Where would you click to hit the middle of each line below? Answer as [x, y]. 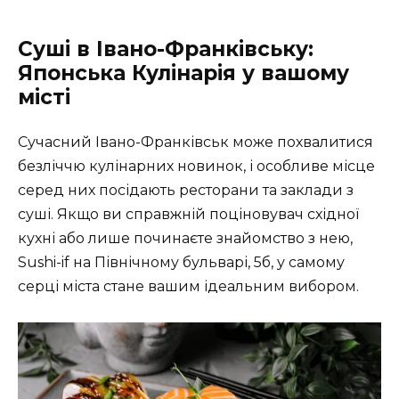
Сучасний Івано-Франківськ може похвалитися [195, 142]
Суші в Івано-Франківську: [166, 49]
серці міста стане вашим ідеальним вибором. [188, 287]
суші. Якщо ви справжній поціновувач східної [188, 215]
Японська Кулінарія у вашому [183, 73]
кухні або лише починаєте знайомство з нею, [185, 239]
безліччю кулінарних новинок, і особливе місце [196, 167]
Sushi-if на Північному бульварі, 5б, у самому [181, 263]
